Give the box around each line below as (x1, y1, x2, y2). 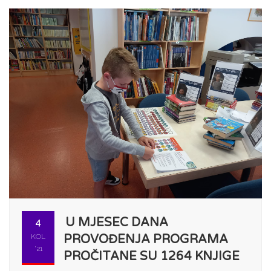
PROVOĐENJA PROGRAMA (64, 232, 228, 247)
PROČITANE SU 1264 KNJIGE (64, 249, 240, 264)
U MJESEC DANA (65, 215, 168, 230)
